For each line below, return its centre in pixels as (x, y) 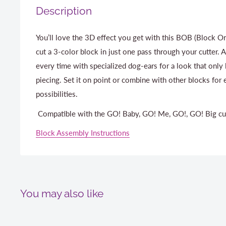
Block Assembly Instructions (83, 133)
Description (64, 11)
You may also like (62, 194)
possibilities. (57, 94)
